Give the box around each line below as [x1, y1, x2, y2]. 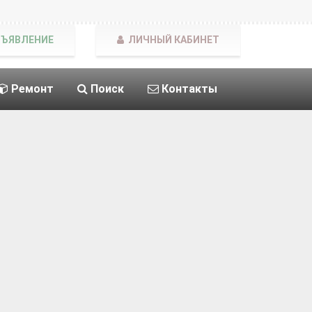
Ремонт [8, 82, 54, 95]
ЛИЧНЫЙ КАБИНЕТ [126, 34, 219, 45]
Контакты [159, 82, 217, 95]
